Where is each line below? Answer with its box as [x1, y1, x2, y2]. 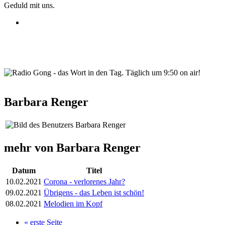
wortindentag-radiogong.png [4, 78, 151, 91]
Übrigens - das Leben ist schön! [44, 188, 144, 197]
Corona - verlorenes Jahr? [44, 177, 125, 186]
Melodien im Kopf [44, 199, 102, 208]
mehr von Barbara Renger [4, 141, 141, 154]
